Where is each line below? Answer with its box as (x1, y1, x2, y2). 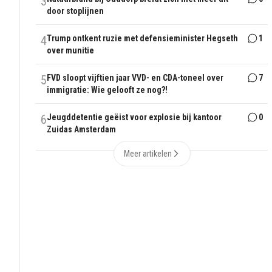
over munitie (47, 46, 95, 56)
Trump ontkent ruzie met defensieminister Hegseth (47, 33, 239, 44)
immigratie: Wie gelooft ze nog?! (47, 85, 168, 95)
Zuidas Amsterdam (47, 124, 117, 135)
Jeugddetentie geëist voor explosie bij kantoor (47, 112, 222, 123)
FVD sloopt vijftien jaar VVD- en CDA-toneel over (47, 73, 224, 83)
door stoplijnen (47, 6, 104, 16)
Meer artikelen (123, 149, 172, 159)
